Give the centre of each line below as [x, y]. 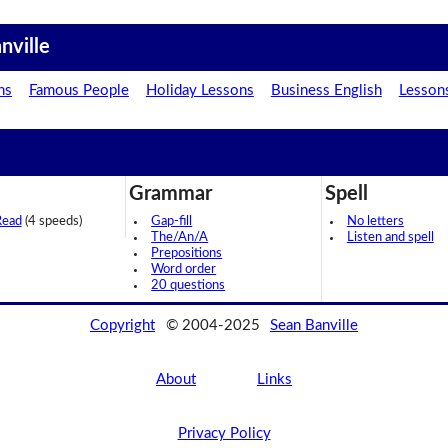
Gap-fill [172, 222]
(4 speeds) [51, 222]
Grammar [171, 194]
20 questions [188, 286]
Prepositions [187, 254]
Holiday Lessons [199, 91]
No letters [375, 222]
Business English [326, 91]
